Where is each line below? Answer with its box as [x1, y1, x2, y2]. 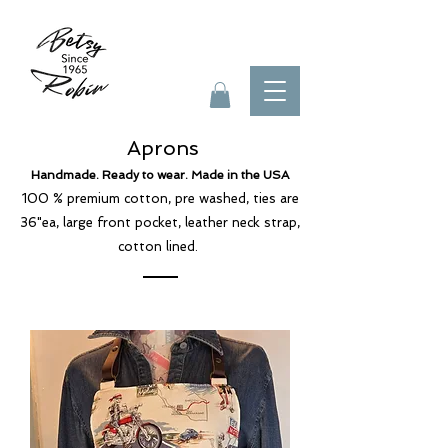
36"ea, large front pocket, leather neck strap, [20, 215, 300, 231]
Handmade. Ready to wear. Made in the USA [31, 168, 289, 183]
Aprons [121, 136, 199, 161]
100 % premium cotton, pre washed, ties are [21, 191, 299, 207]
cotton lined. [118, 239, 202, 255]
